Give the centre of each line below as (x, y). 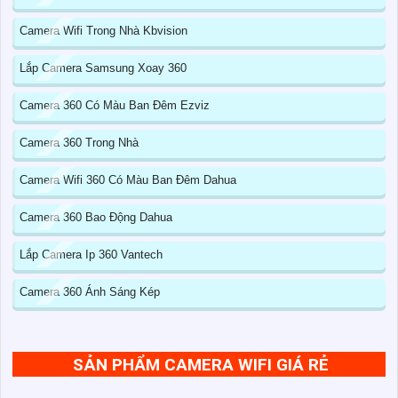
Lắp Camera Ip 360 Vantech (91, 255)
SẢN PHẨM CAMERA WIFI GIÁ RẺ (201, 365)
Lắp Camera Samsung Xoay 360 (103, 68)
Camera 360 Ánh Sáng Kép (90, 292)
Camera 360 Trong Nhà (79, 143)
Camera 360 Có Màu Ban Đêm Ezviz (115, 106)
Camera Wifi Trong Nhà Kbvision (103, 31)
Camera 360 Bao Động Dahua (96, 218)
